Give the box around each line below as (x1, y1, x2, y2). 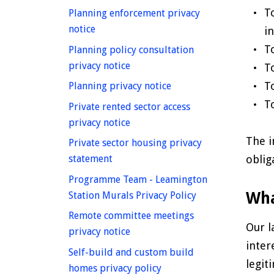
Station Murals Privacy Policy (68, 189, 196, 201)
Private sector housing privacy (68, 137, 202, 149)
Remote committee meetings (68, 210, 194, 222)
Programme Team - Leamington (68, 173, 207, 185)
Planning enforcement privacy (68, 7, 200, 20)
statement (68, 153, 113, 165)
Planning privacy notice (68, 80, 171, 92)
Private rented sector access (68, 100, 190, 113)
